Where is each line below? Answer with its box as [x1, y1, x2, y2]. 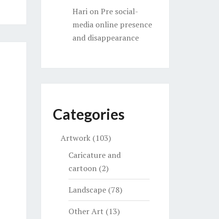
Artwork [60, 132, 90, 143]
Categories [52, 105, 125, 123]
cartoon [68, 163, 97, 174]
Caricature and [68, 150, 121, 160]
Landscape [68, 184, 106, 195]
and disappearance [72, 32, 139, 43]
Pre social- [100, 6, 138, 17]
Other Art [68, 206, 104, 217]
